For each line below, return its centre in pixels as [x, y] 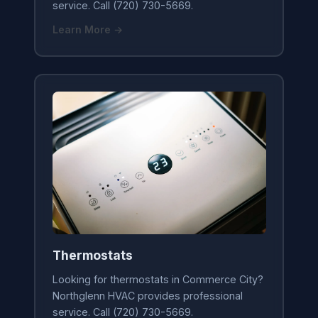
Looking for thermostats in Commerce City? [158, 280]
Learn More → [87, 30]
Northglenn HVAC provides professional [147, 296]
